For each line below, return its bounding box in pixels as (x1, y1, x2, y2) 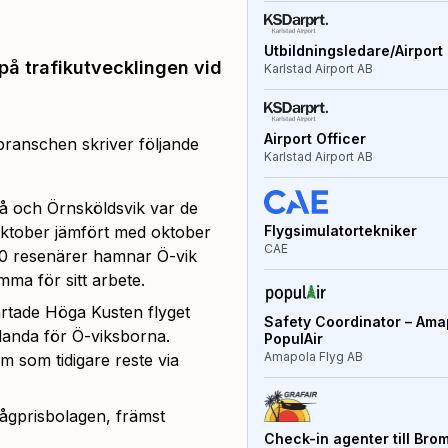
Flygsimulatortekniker (263, 221, 417, 239)
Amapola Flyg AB (263, 349, 363, 365)
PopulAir (263, 330, 323, 348)
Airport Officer (263, 129, 366, 147)
